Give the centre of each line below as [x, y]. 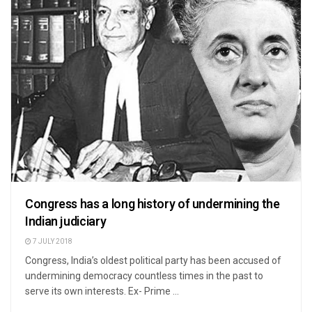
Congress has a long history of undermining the [153, 204]
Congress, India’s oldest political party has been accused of [153, 260]
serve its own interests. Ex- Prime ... [102, 291]
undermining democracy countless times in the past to [144, 275]
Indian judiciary [66, 221]
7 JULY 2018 [52, 241]
